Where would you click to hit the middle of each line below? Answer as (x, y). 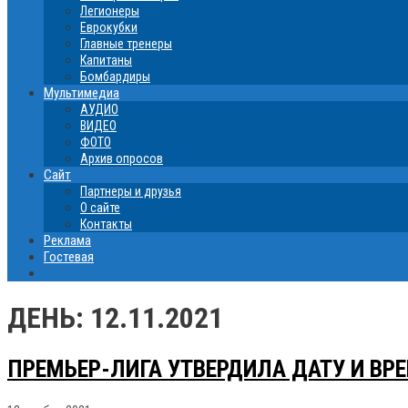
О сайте (100, 208)
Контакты (106, 224)
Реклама (67, 240)
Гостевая (69, 257)
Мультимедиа (82, 93)
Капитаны (106, 60)
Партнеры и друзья (131, 191)
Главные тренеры (126, 44)
